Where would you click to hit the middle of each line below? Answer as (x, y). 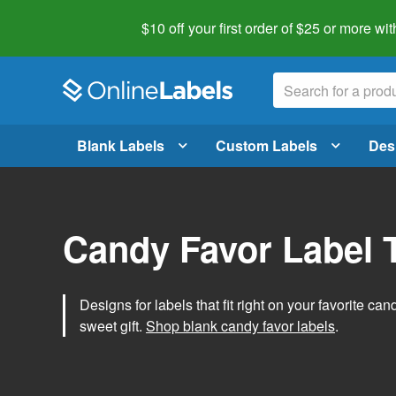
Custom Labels (267, 145)
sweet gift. (113, 325)
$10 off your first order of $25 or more (256, 28)
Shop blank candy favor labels (240, 325)
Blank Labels (121, 145)
